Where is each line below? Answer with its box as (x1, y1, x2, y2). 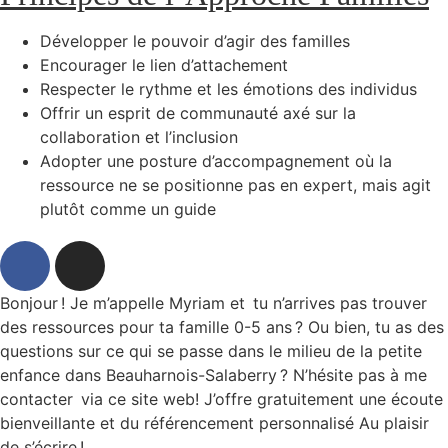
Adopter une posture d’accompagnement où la (40, 151, 392, 172)
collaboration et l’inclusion (40, 127, 238, 148)
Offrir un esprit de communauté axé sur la (40, 103, 356, 124)
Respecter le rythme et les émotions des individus (40, 79, 417, 100)
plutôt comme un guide (40, 199, 216, 220)
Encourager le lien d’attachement (40, 55, 288, 76)
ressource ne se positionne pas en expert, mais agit (40, 175, 431, 196)
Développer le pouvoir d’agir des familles (40, 31, 350, 52)
